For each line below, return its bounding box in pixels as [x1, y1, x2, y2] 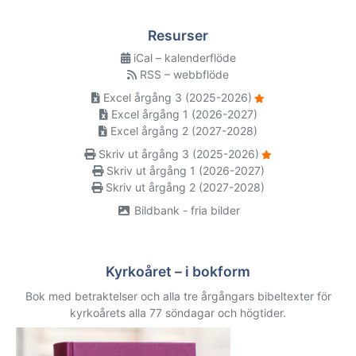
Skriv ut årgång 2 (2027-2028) [103, 180, 265, 195]
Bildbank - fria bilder [130, 203, 240, 218]
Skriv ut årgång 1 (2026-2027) [103, 164, 265, 178]
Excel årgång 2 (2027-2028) [107, 124, 257, 138]
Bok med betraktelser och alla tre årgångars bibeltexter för [25, 289, 331, 304]
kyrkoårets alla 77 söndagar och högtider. [70, 306, 286, 320]
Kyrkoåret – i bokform [106, 263, 250, 281]
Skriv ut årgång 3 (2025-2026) [95, 147, 259, 161]
